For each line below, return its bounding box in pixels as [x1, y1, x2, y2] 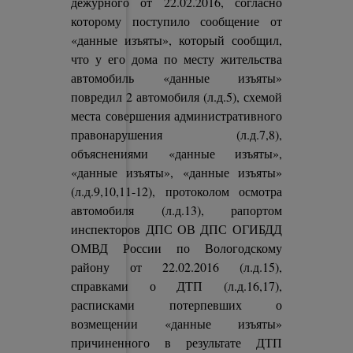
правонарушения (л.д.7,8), [71, 126, 282, 143]
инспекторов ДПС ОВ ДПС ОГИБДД [71, 221, 282, 237]
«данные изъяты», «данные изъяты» [71, 164, 282, 180]
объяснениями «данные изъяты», [71, 145, 282, 162]
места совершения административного [71, 107, 282, 124]
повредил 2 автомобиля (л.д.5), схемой [71, 88, 282, 105]
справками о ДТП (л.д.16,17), [71, 277, 282, 294]
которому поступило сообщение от [71, 13, 282, 29]
